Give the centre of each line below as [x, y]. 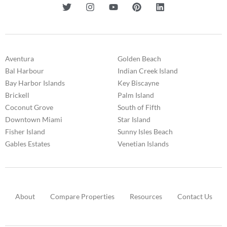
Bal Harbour [25, 70]
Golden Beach [139, 58]
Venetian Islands [143, 143]
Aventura [20, 58]
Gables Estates [28, 143]
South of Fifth [139, 107]
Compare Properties [82, 196]
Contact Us [195, 196]
